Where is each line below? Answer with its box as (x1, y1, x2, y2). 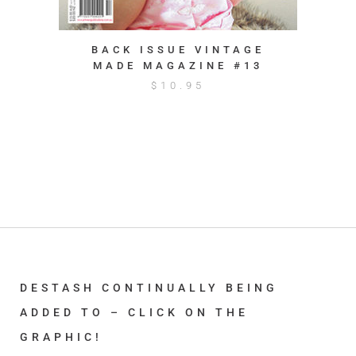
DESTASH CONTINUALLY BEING (20, 281, 278, 294)
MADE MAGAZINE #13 (93, 60, 263, 72)
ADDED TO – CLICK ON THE (20, 306, 249, 319)
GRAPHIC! (20, 331, 103, 343)
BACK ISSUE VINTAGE (91, 44, 265, 56)
